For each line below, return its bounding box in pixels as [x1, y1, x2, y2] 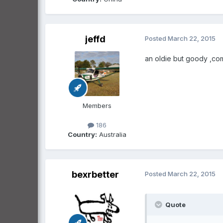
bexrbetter [71, 169, 119, 180]
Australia [97, 130, 126, 138]
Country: [68, 130, 97, 138]
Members [83, 101, 111, 110]
